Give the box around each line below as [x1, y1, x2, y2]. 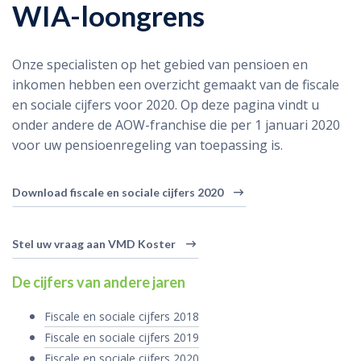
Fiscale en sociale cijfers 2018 [44, 309, 199, 324]
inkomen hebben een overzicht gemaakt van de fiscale [12, 76, 339, 93]
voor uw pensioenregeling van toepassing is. [12, 136, 283, 154]
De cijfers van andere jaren [12, 273, 185, 291]
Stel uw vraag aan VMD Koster [12, 237, 176, 251]
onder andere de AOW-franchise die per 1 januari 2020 [12, 116, 340, 134]
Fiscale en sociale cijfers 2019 [44, 330, 199, 345]
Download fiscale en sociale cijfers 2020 [12, 185, 223, 199]
